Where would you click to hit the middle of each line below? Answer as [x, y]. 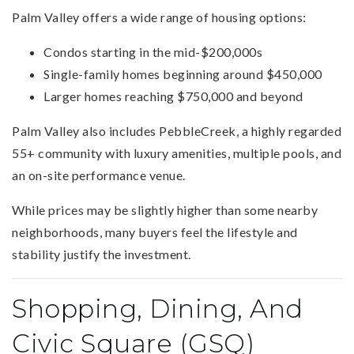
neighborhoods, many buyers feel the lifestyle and [155, 232]
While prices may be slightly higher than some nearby [165, 209]
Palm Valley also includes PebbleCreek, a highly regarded [177, 130]
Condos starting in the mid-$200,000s [153, 51]
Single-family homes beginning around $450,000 [183, 73]
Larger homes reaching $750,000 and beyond [173, 96]
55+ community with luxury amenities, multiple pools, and [177, 153]
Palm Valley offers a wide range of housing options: [159, 17]
